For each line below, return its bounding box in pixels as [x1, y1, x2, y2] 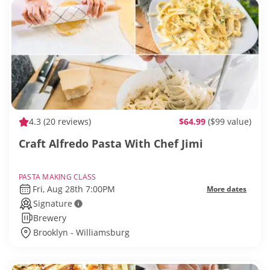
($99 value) [208, 116, 251, 128]
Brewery [33, 212, 66, 224]
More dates [207, 184, 246, 195]
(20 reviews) [41, 116, 91, 128]
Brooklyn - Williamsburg [33, 227, 130, 239]
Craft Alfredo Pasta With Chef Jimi [19, 136, 203, 151]
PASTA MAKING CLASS [19, 172, 96, 183]
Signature [33, 198, 72, 210]
